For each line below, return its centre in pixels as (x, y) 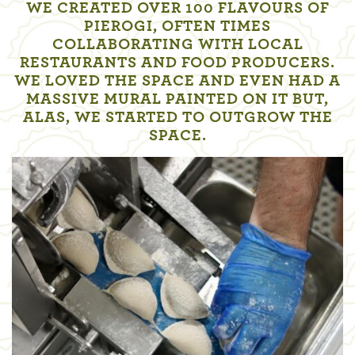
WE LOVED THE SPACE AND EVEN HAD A (177, 81)
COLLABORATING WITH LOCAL (177, 45)
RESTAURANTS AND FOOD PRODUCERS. (177, 63)
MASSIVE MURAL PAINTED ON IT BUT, (177, 99)
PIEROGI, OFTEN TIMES (177, 27)
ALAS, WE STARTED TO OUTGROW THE (177, 118)
